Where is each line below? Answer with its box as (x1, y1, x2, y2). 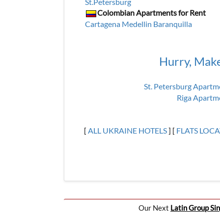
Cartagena (84, 19, 120, 28)
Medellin (121, 19, 152, 28)
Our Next (138, 203, 170, 212)
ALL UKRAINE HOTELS (87, 126, 167, 135)
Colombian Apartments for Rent (97, 7, 206, 17)
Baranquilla (153, 19, 192, 28)
